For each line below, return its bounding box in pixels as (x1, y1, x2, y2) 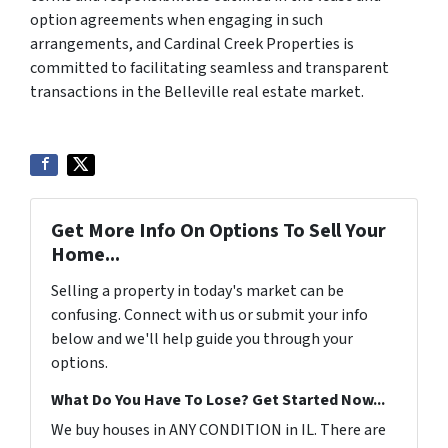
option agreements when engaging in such (30, 9, 323, 31)
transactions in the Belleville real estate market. (30, 81, 364, 103)
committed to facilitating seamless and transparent (30, 57, 389, 79)
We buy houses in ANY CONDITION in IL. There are (51, 419, 386, 441)
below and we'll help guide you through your (51, 328, 353, 350)
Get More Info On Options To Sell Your (51, 217, 386, 245)
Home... (51, 241, 120, 269)
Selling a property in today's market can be (51, 280, 344, 302)
